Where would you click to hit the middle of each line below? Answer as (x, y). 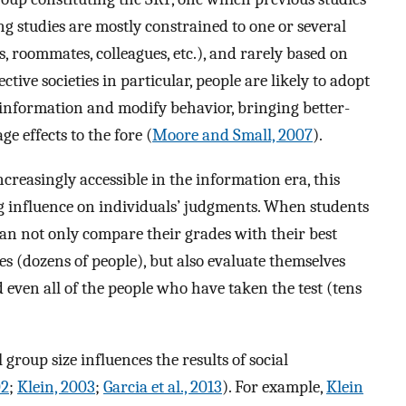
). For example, (274, 387)
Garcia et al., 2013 (163, 387)
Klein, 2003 (56, 387)
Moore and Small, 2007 (232, 135)
